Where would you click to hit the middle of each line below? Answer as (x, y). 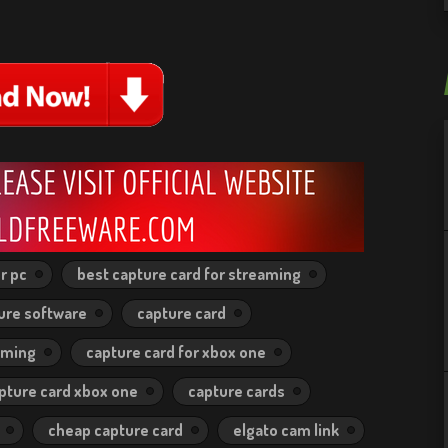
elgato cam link (286, 430)
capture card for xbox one (176, 352)
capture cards (236, 391)
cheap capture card (115, 430)
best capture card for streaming (189, 274)
